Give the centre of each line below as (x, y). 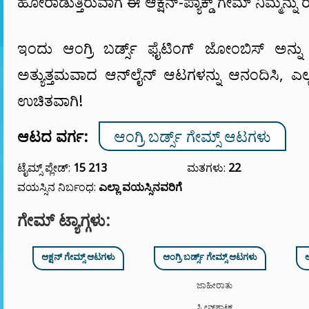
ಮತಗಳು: (208, 168)
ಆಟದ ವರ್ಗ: (52, 136)
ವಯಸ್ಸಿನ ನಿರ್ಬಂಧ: (58, 187)
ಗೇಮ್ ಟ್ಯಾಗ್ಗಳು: (64, 220)
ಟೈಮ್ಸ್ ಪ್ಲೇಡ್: (45, 168)
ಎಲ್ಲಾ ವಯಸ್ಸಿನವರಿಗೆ (140, 187)
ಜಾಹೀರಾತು (215, 285)
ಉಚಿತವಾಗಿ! (50, 100)
